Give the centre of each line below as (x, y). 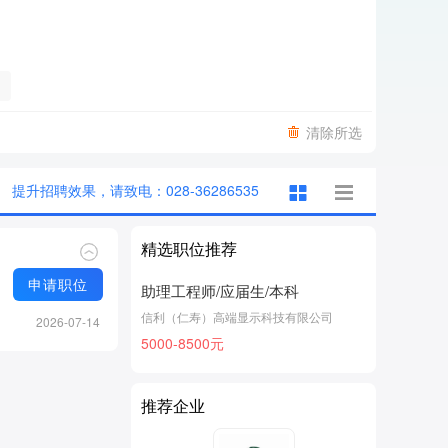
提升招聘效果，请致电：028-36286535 (135, 190)
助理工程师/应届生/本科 (220, 290)
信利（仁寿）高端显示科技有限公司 (237, 316)
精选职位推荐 (189, 248)
